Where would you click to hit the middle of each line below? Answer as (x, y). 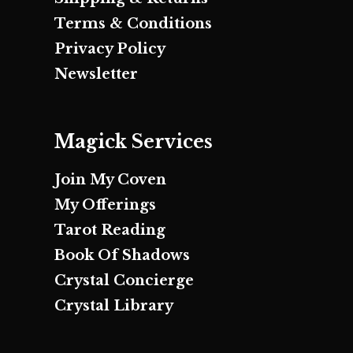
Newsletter (96, 74)
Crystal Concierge (124, 281)
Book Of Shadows (122, 256)
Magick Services (133, 142)
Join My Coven (110, 180)
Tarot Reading (110, 230)
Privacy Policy (110, 49)
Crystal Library (113, 306)
